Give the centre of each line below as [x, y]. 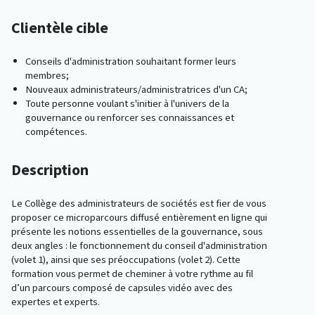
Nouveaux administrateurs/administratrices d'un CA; [136, 90]
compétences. [56, 132]
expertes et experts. [56, 302]
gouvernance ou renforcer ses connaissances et [130, 118]
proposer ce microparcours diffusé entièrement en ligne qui [139, 218]
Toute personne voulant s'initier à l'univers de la [127, 104]
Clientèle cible [60, 28]
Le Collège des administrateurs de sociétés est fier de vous [139, 204]
